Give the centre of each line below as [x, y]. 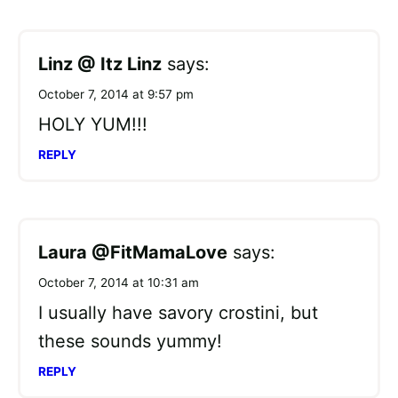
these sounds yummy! [130, 341]
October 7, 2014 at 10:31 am [119, 282]
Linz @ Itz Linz [100, 64]
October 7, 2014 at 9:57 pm [116, 94]
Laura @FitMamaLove [133, 252]
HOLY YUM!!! [93, 124]
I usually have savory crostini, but [178, 312]
